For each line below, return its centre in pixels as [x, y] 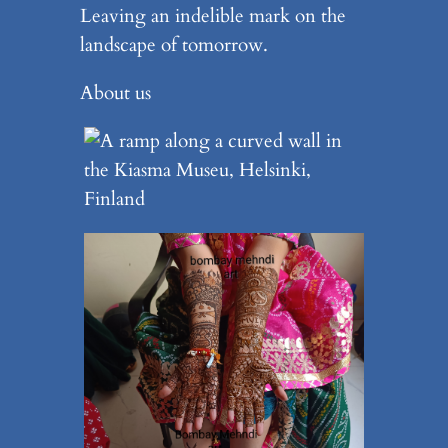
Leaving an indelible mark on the [212, 15]
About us [115, 93]
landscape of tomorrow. [173, 44]
